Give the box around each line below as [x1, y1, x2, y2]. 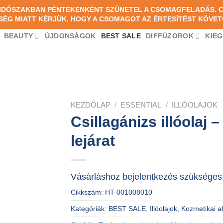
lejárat [70, 132, 115, 149]
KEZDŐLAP [70, 101, 111, 109]
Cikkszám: [70, 188, 105, 196]
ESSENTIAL [120, 101, 162, 109]
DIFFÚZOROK [146, 32, 194, 40]
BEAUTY [3, 32, 33, 40]
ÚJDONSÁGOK [44, 32, 96, 40]
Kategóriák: [70, 204, 109, 213]
